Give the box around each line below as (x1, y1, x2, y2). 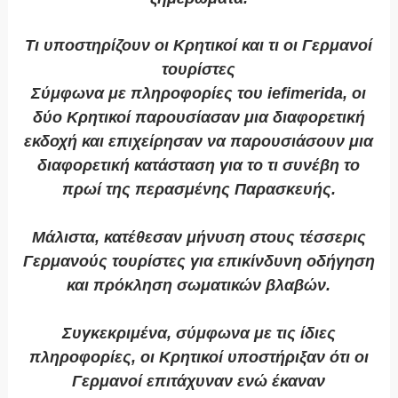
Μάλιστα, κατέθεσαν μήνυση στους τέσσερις (31, 228, 366, 247)
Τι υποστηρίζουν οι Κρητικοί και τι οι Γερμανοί (25, 36, 373, 55)
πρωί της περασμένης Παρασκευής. (61, 180, 336, 199)
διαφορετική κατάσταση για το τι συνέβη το (37, 156, 361, 175)
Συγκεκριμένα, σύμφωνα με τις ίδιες (61, 324, 336, 343)
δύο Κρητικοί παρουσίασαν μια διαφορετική (32, 108, 365, 127)
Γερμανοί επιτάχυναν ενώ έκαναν (72, 372, 326, 391)
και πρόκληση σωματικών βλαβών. (67, 276, 331, 295)
